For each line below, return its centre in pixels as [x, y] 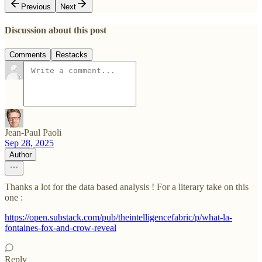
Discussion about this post [56, 30]
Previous [36, 7]
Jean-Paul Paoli [33, 132]
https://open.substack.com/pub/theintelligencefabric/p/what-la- [118, 217]
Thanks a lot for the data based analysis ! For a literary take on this [127, 187]
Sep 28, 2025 [29, 143]
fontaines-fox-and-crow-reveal [61, 227]
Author [20, 154]
